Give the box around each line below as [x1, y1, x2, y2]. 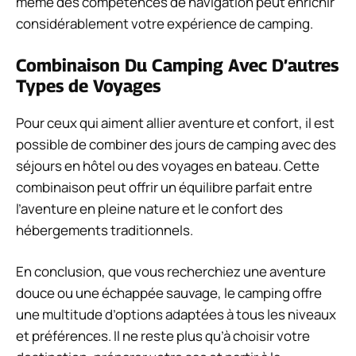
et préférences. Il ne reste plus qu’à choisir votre [16, 327, 310, 346]
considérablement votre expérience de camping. [16, 14, 313, 33]
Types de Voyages [16, 75, 161, 96]
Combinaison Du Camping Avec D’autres [16, 54, 339, 75]
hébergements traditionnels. [16, 220, 193, 239]
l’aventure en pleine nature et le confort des [16, 199, 283, 218]
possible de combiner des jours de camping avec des [16, 134, 336, 153]
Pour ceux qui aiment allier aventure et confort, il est [16, 113, 335, 132]
